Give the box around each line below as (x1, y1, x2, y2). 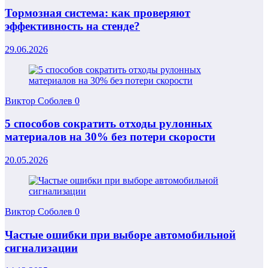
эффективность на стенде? (5, 19, 140, 32)
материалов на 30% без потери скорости (5, 130, 215, 144)
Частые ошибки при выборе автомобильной (5, 228, 236, 241)
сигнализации (5, 241, 78, 254)
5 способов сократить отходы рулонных (5, 117, 212, 130)
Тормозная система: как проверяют (5, 6, 190, 19)
